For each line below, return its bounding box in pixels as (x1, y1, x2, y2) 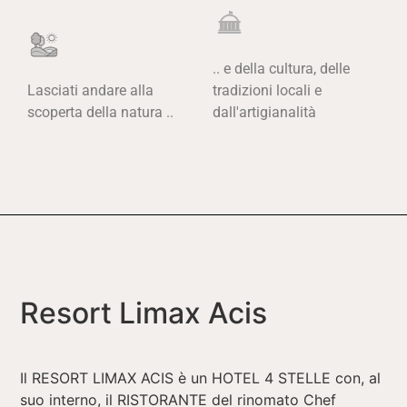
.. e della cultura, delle (213, 60, 350, 78)
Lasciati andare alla (27, 82, 154, 100)
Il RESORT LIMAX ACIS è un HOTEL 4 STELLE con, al (20, 368, 382, 387)
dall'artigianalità (213, 104, 316, 122)
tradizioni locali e (213, 82, 322, 100)
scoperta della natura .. (27, 104, 174, 122)
